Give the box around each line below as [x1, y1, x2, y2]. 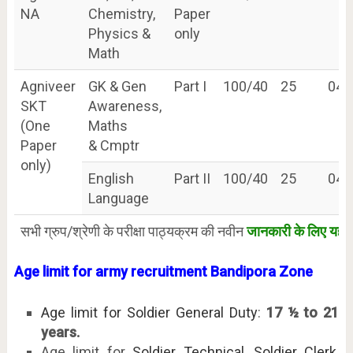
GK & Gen [87, 77, 147, 95]
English [87, 169, 134, 187]
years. [40, 323, 80, 340]
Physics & [87, 24, 150, 42]
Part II [173, 169, 210, 187]
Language [87, 189, 149, 206]
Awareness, [87, 97, 162, 114]
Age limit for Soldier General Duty [40, 303, 258, 321]
